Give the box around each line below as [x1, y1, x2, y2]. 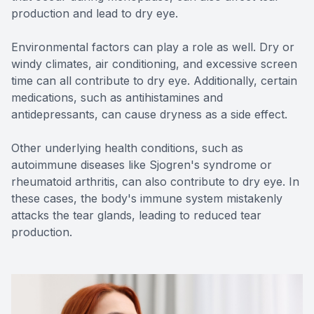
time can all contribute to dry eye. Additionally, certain [11, 74, 297, 88]
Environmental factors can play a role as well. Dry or [11, 40, 294, 55]
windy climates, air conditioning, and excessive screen [11, 57, 297, 71]
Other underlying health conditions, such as [11, 141, 243, 156]
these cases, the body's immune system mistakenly [11, 191, 282, 206]
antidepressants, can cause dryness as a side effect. [11, 107, 287, 122]
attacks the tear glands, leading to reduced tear [11, 208, 261, 223]
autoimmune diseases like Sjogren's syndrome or [11, 158, 272, 172]
